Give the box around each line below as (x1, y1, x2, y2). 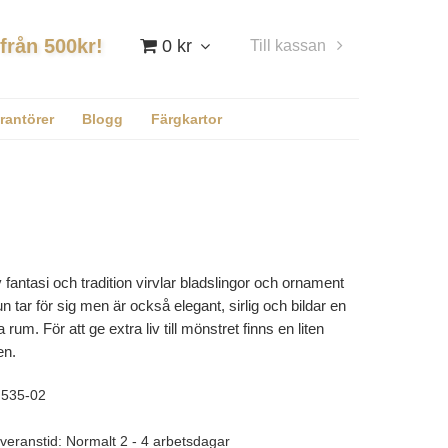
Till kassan (250, 37, 326, 54)
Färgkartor (150, 111, 222, 127)
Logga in (232, 69, 287, 85)
